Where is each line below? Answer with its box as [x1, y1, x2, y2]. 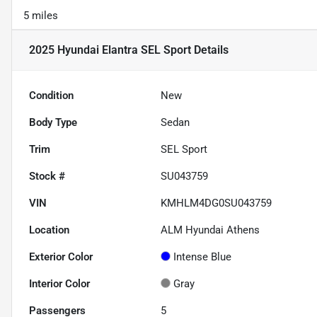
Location [29, 224, 69, 237]
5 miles [23, 9, 58, 23]
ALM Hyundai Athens [161, 224, 260, 237]
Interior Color [29, 277, 90, 291]
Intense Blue [173, 250, 232, 264]
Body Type [29, 116, 77, 129]
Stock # [29, 170, 65, 183]
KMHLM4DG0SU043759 [161, 197, 272, 210]
